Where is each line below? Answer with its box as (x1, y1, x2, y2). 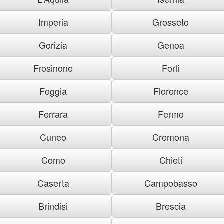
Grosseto (152, 15, 189, 28)
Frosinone (33, 61, 73, 74)
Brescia (155, 199, 186, 212)
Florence (153, 84, 188, 97)
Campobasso (144, 176, 197, 189)
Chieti (159, 153, 182, 166)
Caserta (37, 176, 69, 189)
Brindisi (38, 199, 68, 212)
